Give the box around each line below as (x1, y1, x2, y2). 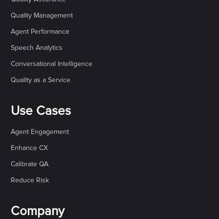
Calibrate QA (11, 160, 49, 168)
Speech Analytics (11, 44, 63, 51)
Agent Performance (11, 28, 70, 35)
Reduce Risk (11, 176, 49, 184)
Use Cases (11, 104, 71, 117)
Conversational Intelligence (11, 60, 93, 67)
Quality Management (11, 12, 73, 19)
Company (11, 204, 65, 218)
